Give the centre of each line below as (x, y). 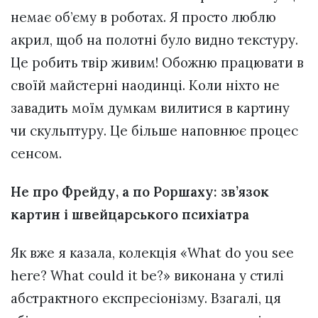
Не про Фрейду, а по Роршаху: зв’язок (140, 192)
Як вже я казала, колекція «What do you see (152, 253)
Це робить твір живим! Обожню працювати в (157, 63)
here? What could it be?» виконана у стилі (147, 276)
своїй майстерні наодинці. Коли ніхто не (145, 86)
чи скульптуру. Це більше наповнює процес (154, 131)
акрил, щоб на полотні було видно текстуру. (154, 40)
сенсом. (36, 154)
